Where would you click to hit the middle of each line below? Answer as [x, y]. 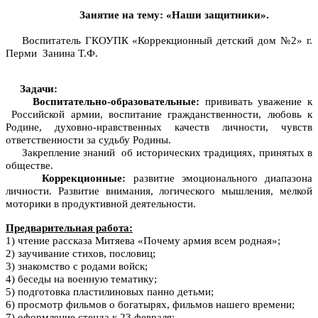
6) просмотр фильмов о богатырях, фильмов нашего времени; [150, 305]
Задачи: [32, 89]
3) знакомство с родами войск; [77, 267]
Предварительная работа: [69, 228]
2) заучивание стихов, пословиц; [81, 254]
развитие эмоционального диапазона [223, 179]
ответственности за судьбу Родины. [88, 140]
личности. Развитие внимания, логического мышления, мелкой [159, 191]
